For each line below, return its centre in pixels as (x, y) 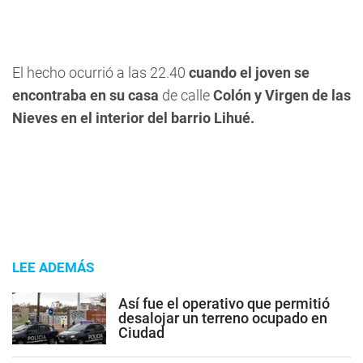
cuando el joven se (249, 73)
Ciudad (141, 332)
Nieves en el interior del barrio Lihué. (135, 118)
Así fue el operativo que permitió (224, 303)
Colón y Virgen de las (282, 95)
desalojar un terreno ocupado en (223, 318)
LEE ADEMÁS (53, 267)
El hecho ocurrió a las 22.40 (100, 73)
